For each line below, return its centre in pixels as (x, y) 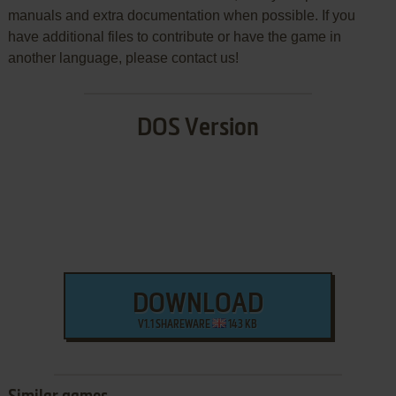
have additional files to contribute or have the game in (174, 37)
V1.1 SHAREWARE (175, 326)
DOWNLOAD (198, 305)
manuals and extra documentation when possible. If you (181, 16)
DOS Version (198, 129)
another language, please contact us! (123, 58)
